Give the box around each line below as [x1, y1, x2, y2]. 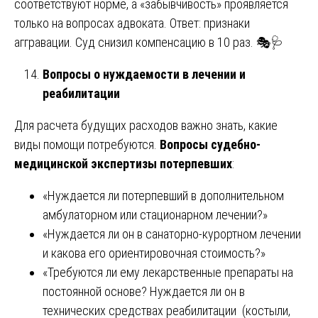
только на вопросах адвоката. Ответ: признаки [14, 15, 250, 31]
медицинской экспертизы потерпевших [14, 155, 232, 171]
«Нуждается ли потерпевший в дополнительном [43, 187, 284, 203]
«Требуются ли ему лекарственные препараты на [43, 264, 293, 280]
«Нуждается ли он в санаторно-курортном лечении [43, 226, 301, 241]
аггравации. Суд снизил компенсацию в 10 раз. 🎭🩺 [14, 34, 283, 50]
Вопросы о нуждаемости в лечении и [43, 66, 246, 82]
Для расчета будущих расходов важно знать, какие [14, 117, 278, 133]
